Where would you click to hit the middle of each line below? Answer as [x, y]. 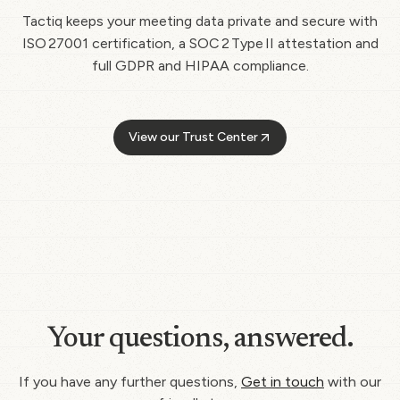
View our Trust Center [193, 137]
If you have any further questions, [130, 382]
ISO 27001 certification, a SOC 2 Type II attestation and [200, 44]
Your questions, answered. [200, 340]
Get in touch [283, 382]
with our [353, 382]
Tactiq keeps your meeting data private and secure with [200, 21]
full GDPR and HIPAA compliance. [200, 66]
